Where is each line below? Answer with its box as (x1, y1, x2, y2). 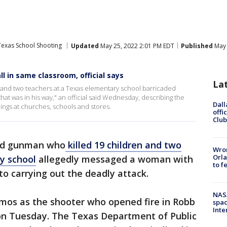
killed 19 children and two (65, 139, 181, 151)
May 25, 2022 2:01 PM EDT (99, 41, 174, 50)
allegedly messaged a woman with (36, 153, 193, 165)
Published (181, 41, 213, 50)
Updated (71, 41, 99, 50)
